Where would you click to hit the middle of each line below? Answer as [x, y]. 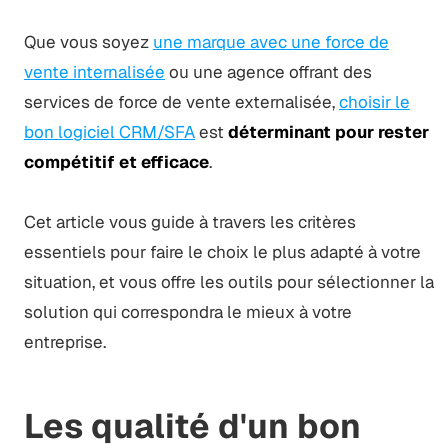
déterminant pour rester [328, 131]
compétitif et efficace [116, 161]
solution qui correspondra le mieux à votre [187, 311]
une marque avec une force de [270, 41]
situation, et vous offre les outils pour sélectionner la [228, 281]
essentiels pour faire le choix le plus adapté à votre [222, 251]
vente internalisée [94, 71]
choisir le [374, 101]
